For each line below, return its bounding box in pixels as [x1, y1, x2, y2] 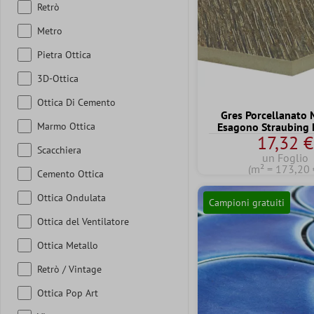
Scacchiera [37, 143, 81, 156]
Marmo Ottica [37, 119, 95, 132]
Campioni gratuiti [208, 196, 285, 209]
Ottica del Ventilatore [37, 214, 129, 228]
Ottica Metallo [37, 238, 98, 252]
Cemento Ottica [37, 167, 104, 180]
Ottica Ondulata [37, 191, 106, 204]
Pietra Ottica [37, 48, 91, 61]
